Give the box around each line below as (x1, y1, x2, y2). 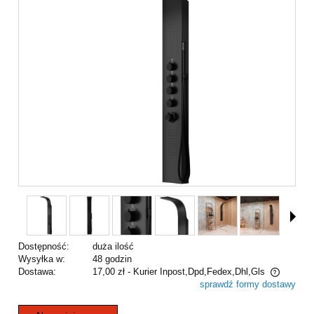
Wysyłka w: (18, 253, 65, 264)
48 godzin (92, 253, 132, 264)
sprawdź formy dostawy (200, 278, 296, 289)
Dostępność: (18, 240, 69, 252)
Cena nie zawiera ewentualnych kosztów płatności (32, 280, 235, 292)
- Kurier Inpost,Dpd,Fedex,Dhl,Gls (127, 266, 265, 277)
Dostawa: (18, 266, 56, 277)
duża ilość (92, 240, 134, 252)
